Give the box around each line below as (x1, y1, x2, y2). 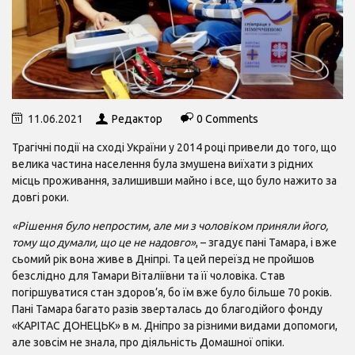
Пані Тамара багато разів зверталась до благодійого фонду (12, 302, 323, 315)
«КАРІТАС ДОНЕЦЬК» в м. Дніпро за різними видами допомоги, (12, 319, 338, 332)
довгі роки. (12, 190, 69, 204)
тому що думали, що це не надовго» (12, 235, 196, 249)
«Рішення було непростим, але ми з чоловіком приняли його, (12, 219, 328, 232)
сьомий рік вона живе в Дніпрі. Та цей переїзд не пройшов (12, 252, 315, 265)
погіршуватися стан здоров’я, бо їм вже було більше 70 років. (12, 285, 332, 299)
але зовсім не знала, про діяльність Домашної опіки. (12, 335, 284, 349)
